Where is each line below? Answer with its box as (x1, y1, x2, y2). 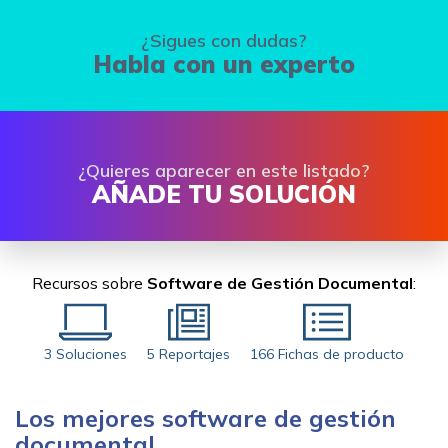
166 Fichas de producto (250, 344, 404, 363)
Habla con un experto (93, 48, 355, 79)
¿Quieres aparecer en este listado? (78, 158, 370, 182)
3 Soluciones (44, 344, 127, 363)
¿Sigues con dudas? (141, 28, 307, 52)
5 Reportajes (147, 344, 230, 363)
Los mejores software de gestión (15, 402, 396, 433)
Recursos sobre (32, 273, 147, 294)
